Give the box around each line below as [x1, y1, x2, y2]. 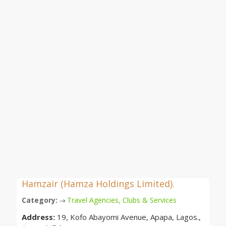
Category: [22, 195, 60, 205]
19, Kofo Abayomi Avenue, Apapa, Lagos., [57, 211, 201, 222]
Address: [22, 211, 57, 222]
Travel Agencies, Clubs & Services [67, 195, 177, 205]
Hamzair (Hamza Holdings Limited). [22, 177, 175, 190]
